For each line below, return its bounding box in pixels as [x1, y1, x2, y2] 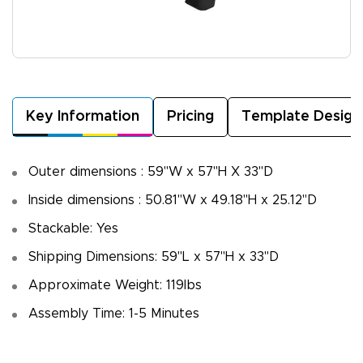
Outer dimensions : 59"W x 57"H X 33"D [28, 164, 273, 178]
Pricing [167, 109, 214, 125]
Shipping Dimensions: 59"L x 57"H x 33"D [28, 250, 279, 263]
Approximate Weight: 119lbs [28, 278, 202, 292]
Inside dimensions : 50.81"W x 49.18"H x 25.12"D [28, 193, 317, 207]
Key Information [26, 109, 139, 125]
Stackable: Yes [28, 221, 118, 235]
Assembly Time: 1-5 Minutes [28, 306, 199, 320]
